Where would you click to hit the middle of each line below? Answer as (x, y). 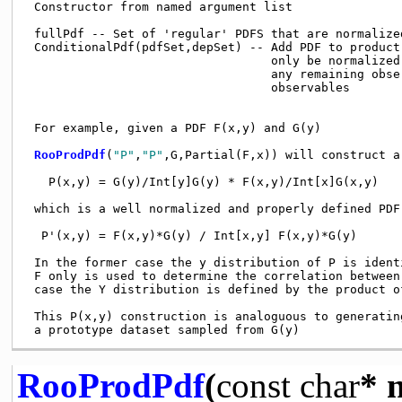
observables (188, 87)
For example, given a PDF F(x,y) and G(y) (174, 127)
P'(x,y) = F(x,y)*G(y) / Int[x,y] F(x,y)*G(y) (192, 235)
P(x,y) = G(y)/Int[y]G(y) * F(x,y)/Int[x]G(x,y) (202, 181)
